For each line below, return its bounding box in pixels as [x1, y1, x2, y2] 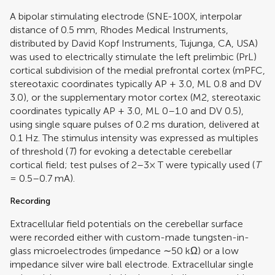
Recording [10, 195, 50, 206]
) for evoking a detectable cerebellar [74, 145, 232, 157]
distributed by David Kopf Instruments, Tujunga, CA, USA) [10, 37, 258, 49]
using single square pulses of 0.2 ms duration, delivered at [10, 118, 260, 130]
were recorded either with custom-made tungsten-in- [10, 231, 249, 243]
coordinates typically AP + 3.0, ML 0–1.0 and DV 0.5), [10, 104, 244, 117]
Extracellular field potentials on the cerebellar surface [10, 217, 243, 230]
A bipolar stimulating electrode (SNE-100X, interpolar [10, 10, 242, 22]
